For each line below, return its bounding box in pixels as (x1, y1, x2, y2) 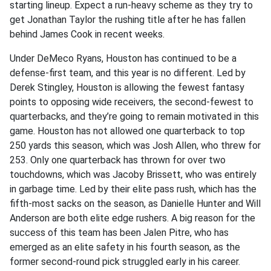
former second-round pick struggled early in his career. (10, 256, 240, 268)
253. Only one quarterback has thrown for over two (10, 154, 226, 166)
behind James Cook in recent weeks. (10, 28, 165, 41)
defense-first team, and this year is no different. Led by (10, 67, 246, 79)
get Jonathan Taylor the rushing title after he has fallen (10, 14, 246, 26)
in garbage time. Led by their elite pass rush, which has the (10, 183, 256, 195)
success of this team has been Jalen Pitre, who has (10, 227, 229, 239)
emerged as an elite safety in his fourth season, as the (10, 241, 240, 253)
